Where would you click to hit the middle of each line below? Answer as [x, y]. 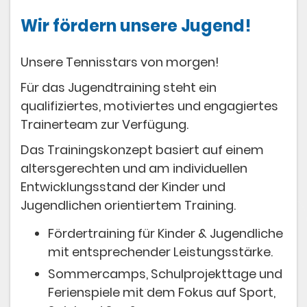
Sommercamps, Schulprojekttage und [165, 273]
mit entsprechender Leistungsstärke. [162, 251]
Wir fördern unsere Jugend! [136, 26]
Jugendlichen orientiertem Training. [128, 205]
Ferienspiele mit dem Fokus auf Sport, [162, 292]
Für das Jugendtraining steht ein [119, 87]
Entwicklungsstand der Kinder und [123, 186]
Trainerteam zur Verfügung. [105, 124]
